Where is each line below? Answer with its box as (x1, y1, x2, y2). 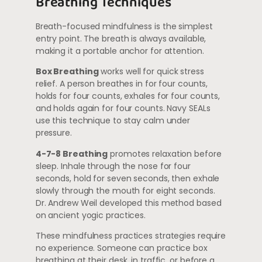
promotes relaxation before (108, 147, 222, 160)
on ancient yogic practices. (35, 209, 146, 221)
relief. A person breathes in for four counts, (35, 78, 208, 90)
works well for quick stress (98, 65, 204, 78)
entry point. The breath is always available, (35, 32, 206, 44)
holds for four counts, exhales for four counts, (35, 90, 220, 102)
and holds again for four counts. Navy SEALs (35, 102, 211, 115)
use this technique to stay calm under (35, 115, 191, 127)
